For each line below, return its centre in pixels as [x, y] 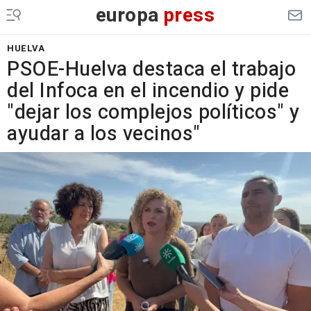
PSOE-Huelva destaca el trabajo [151, 69]
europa [127, 16]
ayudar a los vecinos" [104, 134]
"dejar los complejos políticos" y [153, 112]
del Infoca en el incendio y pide [148, 91]
